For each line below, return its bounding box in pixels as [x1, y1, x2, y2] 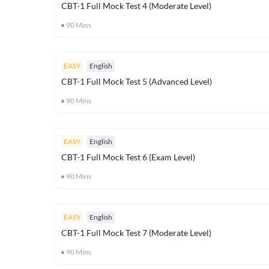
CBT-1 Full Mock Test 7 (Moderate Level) [61, 228, 211, 238]
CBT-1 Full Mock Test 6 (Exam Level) [61, 152, 195, 162]
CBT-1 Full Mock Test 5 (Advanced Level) [61, 76, 212, 86]
